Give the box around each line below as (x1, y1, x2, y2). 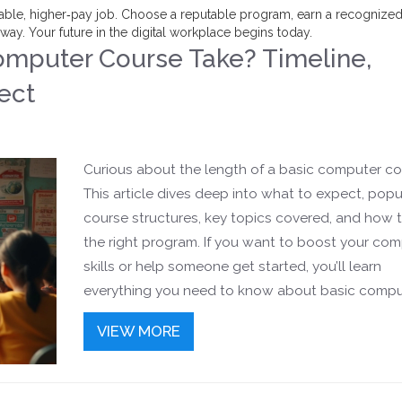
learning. (83, 331, 138, 347)
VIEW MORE (96, 322, 180, 340)
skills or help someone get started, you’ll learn (83, 258, 381, 275)
